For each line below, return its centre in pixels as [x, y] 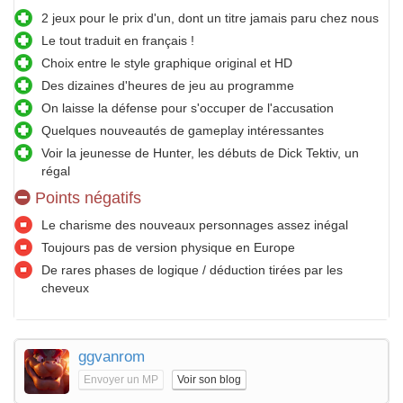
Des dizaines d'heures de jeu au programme [168, 86]
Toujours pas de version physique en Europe [168, 248]
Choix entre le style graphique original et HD [167, 63]
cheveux [65, 288]
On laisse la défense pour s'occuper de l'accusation [188, 108]
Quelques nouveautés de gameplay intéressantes [183, 131]
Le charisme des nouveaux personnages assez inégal [195, 225]
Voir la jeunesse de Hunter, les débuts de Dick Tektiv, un [200, 153]
